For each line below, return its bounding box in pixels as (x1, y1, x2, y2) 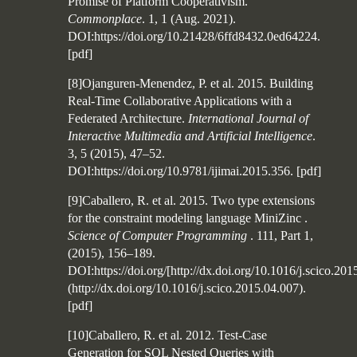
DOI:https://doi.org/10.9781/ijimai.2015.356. (68, 164, 293, 178)
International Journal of (188, 112, 308, 125)
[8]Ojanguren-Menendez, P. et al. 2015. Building (68, 76, 313, 90)
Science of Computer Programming (68, 229, 250, 242)
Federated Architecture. (68, 112, 188, 125)
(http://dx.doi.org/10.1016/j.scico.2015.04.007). (68, 281, 306, 295)
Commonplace (68, 12, 142, 25)
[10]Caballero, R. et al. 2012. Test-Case (68, 328, 267, 342)
